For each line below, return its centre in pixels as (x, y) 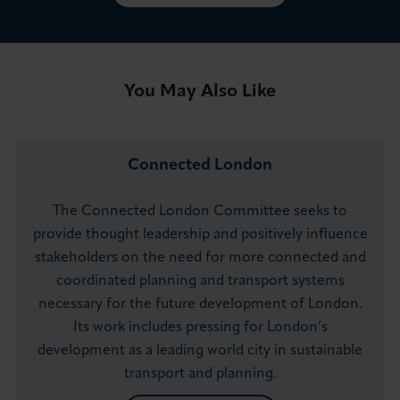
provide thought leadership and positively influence (200, 235)
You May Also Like (200, 92)
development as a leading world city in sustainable (200, 351)
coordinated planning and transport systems (200, 282)
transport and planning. (200, 375)
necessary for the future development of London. (200, 305)
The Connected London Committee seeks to (200, 212)
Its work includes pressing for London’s (200, 328)
